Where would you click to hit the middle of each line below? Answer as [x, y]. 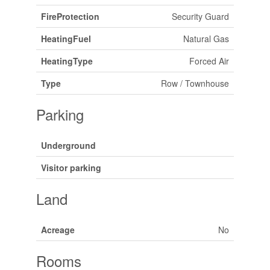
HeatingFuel [66, 39]
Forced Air [209, 61]
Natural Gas [206, 39]
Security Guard [200, 16]
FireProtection [70, 16]
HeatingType [67, 61]
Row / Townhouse [195, 83]
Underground [68, 145]
